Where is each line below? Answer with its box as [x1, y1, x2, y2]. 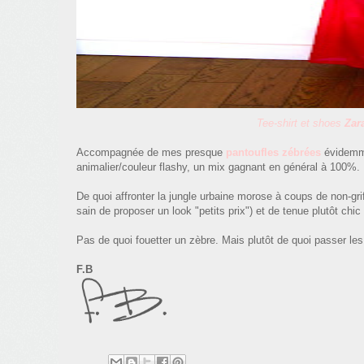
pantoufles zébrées [226, 145, 321, 158]
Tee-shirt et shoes [256, 116, 344, 129]
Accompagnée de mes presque [76, 145, 226, 158]
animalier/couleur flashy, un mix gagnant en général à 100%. [76, 160, 360, 173]
